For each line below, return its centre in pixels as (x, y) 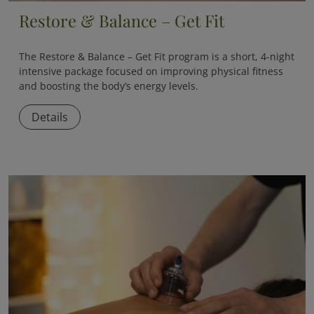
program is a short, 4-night (230, 57)
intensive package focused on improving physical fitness (151, 71)
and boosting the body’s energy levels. (109, 86)
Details (50, 117)
